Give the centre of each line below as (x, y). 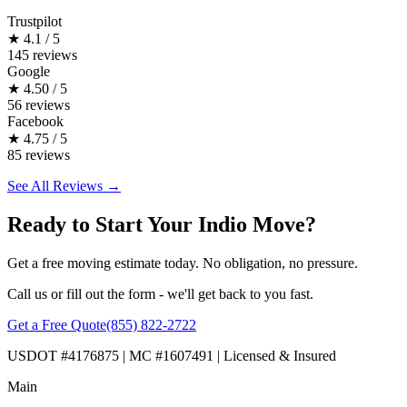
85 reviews (39, 155)
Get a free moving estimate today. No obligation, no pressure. (183, 263)
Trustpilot (35, 22)
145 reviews (42, 55)
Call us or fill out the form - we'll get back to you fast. (160, 294)
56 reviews (39, 105)
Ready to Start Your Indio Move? (162, 225)
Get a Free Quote (57, 325)
